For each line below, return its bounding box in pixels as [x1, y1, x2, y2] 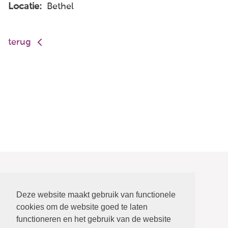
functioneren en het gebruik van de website [16, 214, 171, 223]
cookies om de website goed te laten [16, 202, 148, 211]
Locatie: [8, 2, 44, 11]
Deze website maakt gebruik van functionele [16, 190, 176, 199]
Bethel [44, 2, 74, 11]
